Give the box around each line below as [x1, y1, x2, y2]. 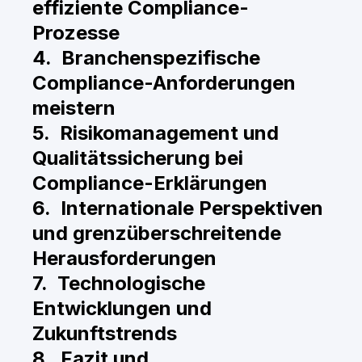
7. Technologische [32, 271, 205, 295]
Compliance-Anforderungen [32, 71, 296, 95]
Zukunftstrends [32, 322, 177, 345]
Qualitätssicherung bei [32, 146, 243, 170]
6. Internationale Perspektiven [32, 196, 323, 220]
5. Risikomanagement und [32, 121, 279, 145]
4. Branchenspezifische [32, 46, 260, 69]
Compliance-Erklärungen [32, 171, 267, 195]
